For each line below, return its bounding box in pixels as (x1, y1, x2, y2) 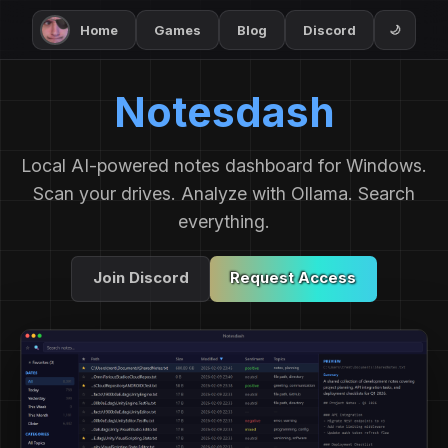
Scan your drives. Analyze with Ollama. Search (33, 182, 415, 204)
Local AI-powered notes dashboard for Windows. (21, 154, 427, 176)
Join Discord (92, 269, 189, 288)
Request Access (230, 269, 357, 288)
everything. (178, 210, 270, 232)
